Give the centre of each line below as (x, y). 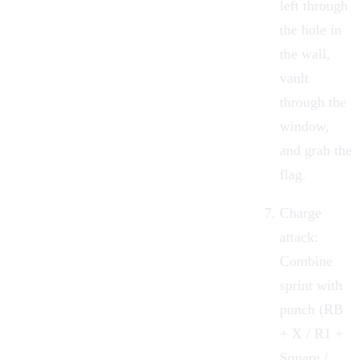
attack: (299, 237)
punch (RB (311, 309)
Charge (301, 213)
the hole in (311, 29)
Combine (306, 261)
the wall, (305, 53)
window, (305, 126)
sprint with (311, 285)
